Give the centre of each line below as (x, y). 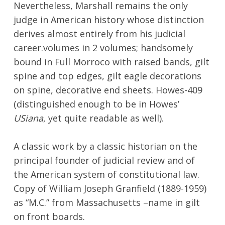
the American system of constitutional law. (106, 174)
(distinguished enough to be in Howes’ (96, 104)
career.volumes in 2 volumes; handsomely (103, 47)
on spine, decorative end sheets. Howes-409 (108, 90)
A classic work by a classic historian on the (105, 146)
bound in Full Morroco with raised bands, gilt (111, 62)
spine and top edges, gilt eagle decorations (107, 76)
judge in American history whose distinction (108, 19)
